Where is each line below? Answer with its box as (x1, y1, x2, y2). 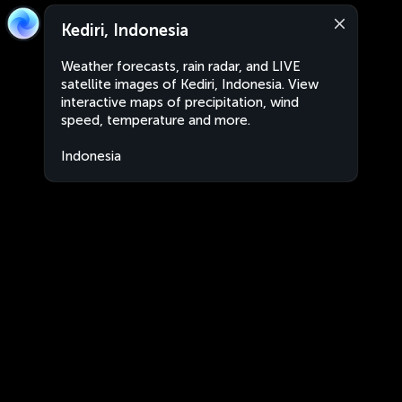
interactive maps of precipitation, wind (61, 94, 299, 110)
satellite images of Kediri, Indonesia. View (61, 76, 319, 92)
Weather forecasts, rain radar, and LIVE (61, 58, 301, 74)
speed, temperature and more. (61, 112, 250, 128)
